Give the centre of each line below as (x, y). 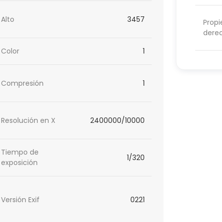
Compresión (23, 83)
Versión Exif (21, 200)
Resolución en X (28, 120)
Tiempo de (20, 152)
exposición (20, 163)
